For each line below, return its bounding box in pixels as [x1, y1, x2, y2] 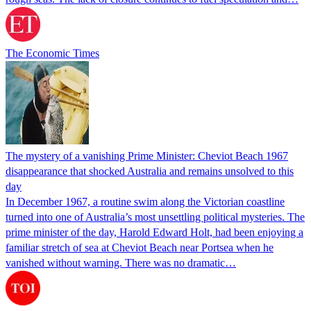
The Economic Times [6, 47, 99, 59]
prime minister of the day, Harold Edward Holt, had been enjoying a [6, 226, 303, 238]
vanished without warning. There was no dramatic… [6, 256, 236, 269]
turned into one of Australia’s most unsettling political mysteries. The [6, 210, 305, 223]
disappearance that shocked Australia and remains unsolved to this [6, 165, 294, 177]
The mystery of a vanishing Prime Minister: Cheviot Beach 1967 [6, 149, 288, 162]
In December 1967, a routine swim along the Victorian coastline [6, 195, 285, 208]
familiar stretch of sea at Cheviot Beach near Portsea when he [6, 241, 274, 253]
